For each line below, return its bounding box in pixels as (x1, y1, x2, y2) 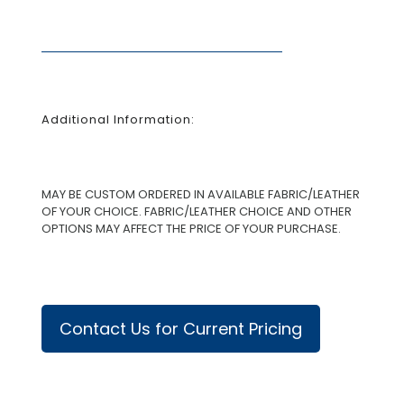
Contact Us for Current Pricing (59, 317, 302, 340)
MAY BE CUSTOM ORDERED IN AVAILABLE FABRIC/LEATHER (41, 186, 360, 204)
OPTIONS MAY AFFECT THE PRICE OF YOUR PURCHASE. (41, 220, 341, 238)
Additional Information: (41, 110, 195, 128)
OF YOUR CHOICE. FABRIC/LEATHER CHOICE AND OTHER (41, 203, 352, 221)
